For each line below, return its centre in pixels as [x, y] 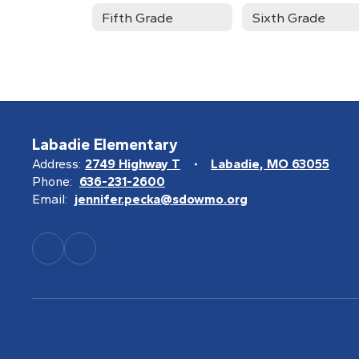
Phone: [52, 182]
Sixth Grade [289, 17]
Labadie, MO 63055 [270, 164]
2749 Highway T [133, 164]
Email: [50, 199]
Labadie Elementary [105, 144]
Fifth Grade [137, 17]
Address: [56, 164]
